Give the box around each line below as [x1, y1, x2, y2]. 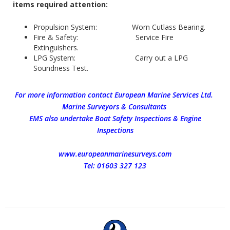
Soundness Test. [33, 63, 88, 73]
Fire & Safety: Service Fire [33, 32, 174, 42]
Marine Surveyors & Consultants [62, 101, 168, 111]
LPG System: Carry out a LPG [33, 52, 188, 63]
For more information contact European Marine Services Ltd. [15, 89, 215, 100]
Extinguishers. [33, 42, 79, 52]
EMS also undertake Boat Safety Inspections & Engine [29, 113, 201, 123]
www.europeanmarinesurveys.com [59, 148, 171, 159]
